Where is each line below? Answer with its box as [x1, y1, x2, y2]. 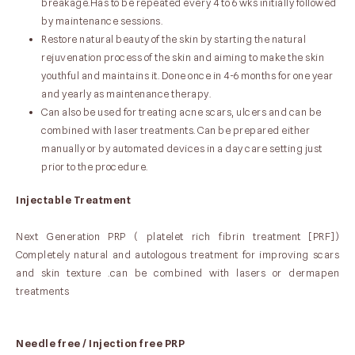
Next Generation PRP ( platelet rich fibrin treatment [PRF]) [16, 230, 339, 242]
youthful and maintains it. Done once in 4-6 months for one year [41, 68, 334, 82]
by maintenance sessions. [41, 13, 162, 27]
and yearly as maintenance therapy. [41, 86, 211, 100]
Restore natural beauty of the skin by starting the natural [41, 32, 306, 45]
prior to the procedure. [41, 159, 148, 173]
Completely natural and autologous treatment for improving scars [16, 248, 339, 261]
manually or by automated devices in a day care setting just [41, 141, 323, 155]
